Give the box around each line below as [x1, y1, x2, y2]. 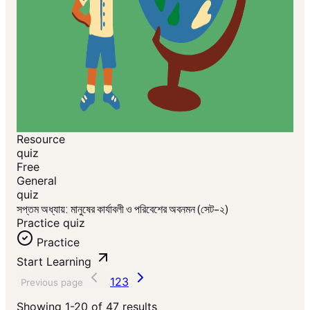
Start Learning [17, 255, 91, 268]
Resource [17, 132, 65, 146]
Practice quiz [17, 216, 85, 230]
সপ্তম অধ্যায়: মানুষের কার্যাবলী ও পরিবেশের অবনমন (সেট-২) [17, 201, 228, 216]
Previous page [21, 277, 83, 288]
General [17, 174, 57, 188]
